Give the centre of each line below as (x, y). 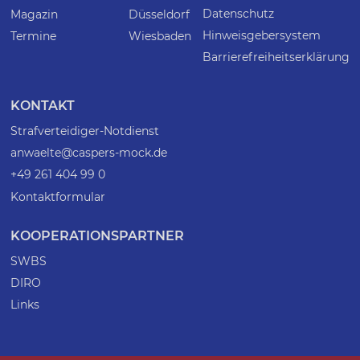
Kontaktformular (58, 196)
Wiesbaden (160, 37)
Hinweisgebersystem (261, 36)
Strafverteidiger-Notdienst (85, 131)
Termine (34, 37)
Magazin (35, 15)
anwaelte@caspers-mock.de (89, 153)
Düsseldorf (159, 15)
